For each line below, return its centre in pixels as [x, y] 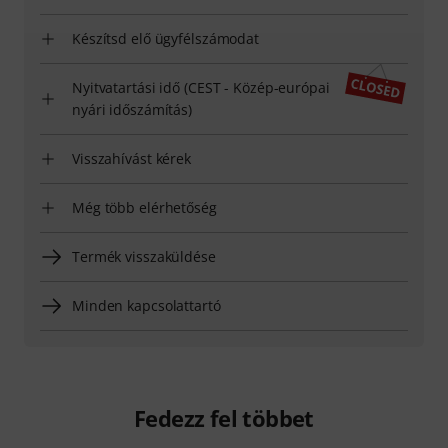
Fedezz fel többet [224, 418]
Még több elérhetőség [144, 208]
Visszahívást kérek [132, 159]
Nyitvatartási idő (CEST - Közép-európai [201, 88]
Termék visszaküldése [144, 257]
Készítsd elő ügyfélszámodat [166, 39]
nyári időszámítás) [132, 110]
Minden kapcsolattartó [146, 306]
